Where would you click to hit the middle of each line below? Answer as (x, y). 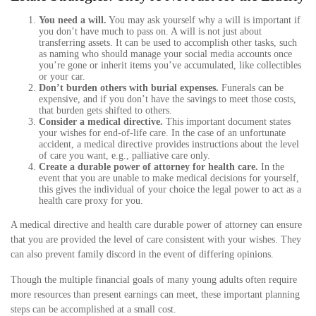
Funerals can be (251, 87)
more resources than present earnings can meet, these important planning (155, 294)
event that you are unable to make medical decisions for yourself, (169, 178)
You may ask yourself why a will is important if (203, 20)
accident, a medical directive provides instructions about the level (169, 144)
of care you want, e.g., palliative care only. (124, 155)
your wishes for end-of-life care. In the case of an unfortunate (162, 133)
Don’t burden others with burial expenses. (129, 87)
